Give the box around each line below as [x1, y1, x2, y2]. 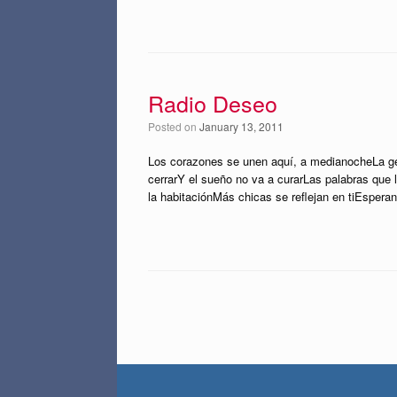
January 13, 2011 [199, 119, 284, 134]
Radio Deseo [148, 87, 277, 119]
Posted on [155, 119, 199, 134]
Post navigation [148, 307, 228, 323]
